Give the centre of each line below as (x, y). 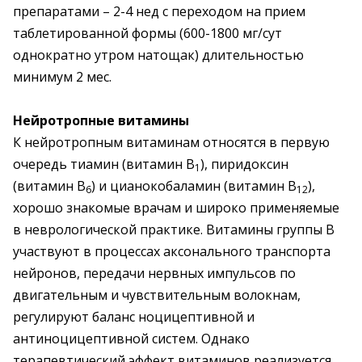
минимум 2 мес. (62, 77)
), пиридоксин (244, 164)
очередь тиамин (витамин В (104, 164)
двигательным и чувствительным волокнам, (157, 295)
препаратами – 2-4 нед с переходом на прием (159, 11)
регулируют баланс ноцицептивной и (134, 317)
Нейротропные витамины (101, 120)
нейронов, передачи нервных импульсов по (154, 273)
